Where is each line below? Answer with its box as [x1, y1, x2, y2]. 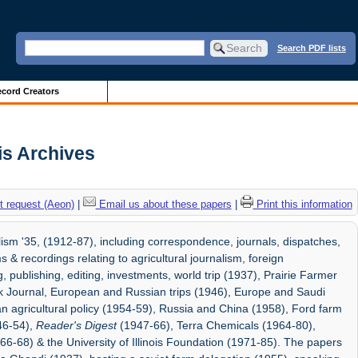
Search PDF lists [276, 42, 346, 53]
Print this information [253, 197, 352, 210]
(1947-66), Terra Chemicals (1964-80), [117, 319, 316, 332]
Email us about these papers [95, 197, 232, 210]
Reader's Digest [36, 319, 117, 332]
